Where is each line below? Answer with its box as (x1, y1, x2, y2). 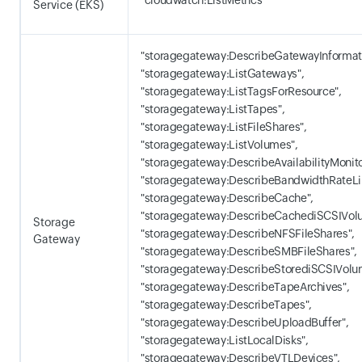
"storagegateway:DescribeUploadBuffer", (141, 316, 349, 329)
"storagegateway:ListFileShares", (141, 120, 307, 133)
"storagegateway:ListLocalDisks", (141, 334, 309, 347)
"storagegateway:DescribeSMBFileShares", (141, 245, 357, 258)
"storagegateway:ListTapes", (141, 103, 285, 116)
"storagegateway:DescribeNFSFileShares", (141, 227, 355, 240)
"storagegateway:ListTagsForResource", (141, 85, 342, 98)
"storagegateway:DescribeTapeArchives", (141, 280, 350, 293)
